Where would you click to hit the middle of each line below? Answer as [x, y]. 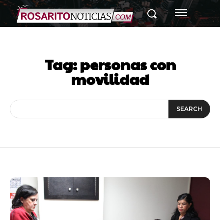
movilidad [110, 79]
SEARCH [189, 109]
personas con [128, 64]
